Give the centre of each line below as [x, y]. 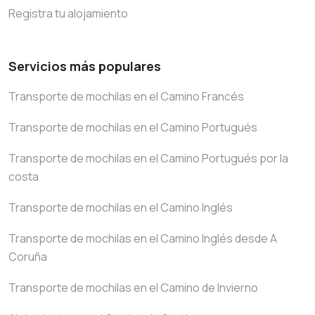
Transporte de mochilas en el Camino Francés [126, 97]
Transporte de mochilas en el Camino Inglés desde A [143, 239]
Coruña [28, 257]
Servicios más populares [85, 66]
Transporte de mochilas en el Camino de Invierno [133, 288]
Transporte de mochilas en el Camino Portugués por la [148, 159]
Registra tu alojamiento [68, 14]
